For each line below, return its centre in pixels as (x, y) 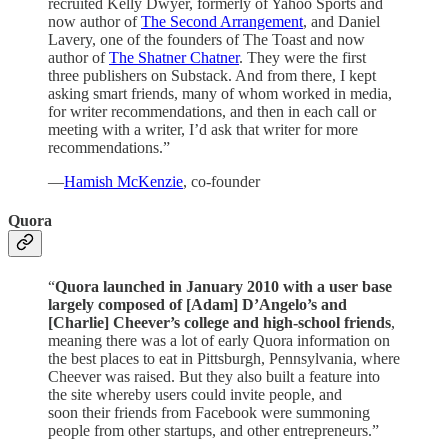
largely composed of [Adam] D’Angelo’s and (197, 305)
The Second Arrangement (222, 21)
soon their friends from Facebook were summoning (209, 413)
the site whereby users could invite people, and (195, 395)
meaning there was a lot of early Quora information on (219, 341)
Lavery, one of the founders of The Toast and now (206, 39)
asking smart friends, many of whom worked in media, (220, 93)
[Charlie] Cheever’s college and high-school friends (219, 323)
